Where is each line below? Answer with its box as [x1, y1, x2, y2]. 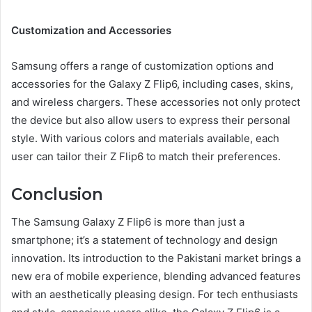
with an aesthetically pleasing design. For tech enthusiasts [11, 288, 298, 302]
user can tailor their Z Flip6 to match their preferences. [11, 149, 281, 163]
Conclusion [11, 184, 103, 204]
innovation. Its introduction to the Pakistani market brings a [11, 251, 301, 265]
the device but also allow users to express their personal [11, 113, 290, 127]
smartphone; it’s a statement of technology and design [11, 233, 278, 247]
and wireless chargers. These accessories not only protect [11, 95, 300, 109]
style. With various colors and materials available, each [11, 131, 279, 145]
